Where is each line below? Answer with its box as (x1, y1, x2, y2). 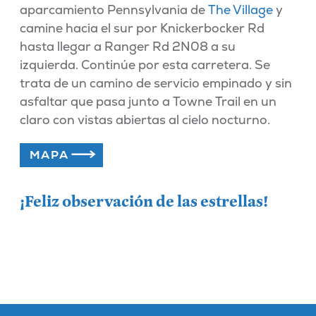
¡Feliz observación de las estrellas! (19, 192, 268, 212)
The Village (207, 1, 273, 18)
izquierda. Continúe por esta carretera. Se (19, 56, 270, 73)
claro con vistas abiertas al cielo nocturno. (19, 111, 270, 128)
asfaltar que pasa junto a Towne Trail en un (19, 93, 276, 110)
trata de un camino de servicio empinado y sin (19, 75, 292, 92)
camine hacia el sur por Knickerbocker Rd (19, 20, 265, 37)
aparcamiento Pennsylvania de (19, 1, 208, 18)
